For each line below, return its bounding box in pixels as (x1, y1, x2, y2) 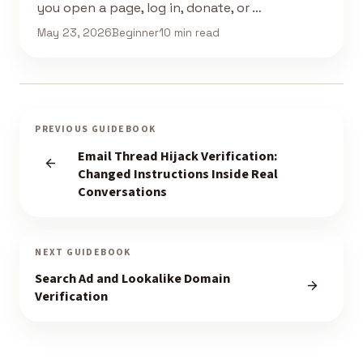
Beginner (111, 25, 159, 40)
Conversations (77, 182, 167, 203)
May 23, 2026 (36, 25, 112, 40)
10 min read (158, 25, 220, 40)
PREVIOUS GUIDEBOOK (35, 122, 156, 137)
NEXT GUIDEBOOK (35, 245, 131, 259)
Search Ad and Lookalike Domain (35, 269, 231, 289)
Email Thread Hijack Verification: (77, 147, 277, 167)
